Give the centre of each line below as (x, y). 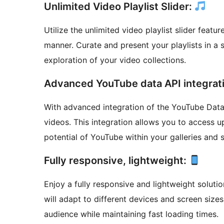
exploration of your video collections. (115, 60)
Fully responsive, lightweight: (116, 161)
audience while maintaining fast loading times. (131, 214)
